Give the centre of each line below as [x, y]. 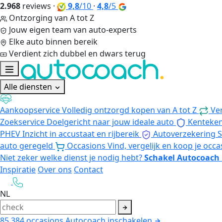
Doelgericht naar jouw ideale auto [110, 122]
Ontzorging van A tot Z [52, 18]
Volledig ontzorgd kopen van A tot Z [129, 110]
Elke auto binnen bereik [53, 42]
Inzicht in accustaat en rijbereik [81, 134]
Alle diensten [29, 87]
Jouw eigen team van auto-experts [73, 30]
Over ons [55, 169]
